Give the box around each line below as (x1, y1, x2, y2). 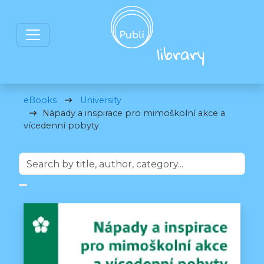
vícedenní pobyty (24, 120, 99, 131)
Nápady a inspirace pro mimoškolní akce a (42, 108, 225, 118)
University (80, 95, 121, 105)
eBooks (24, 95, 57, 105)
